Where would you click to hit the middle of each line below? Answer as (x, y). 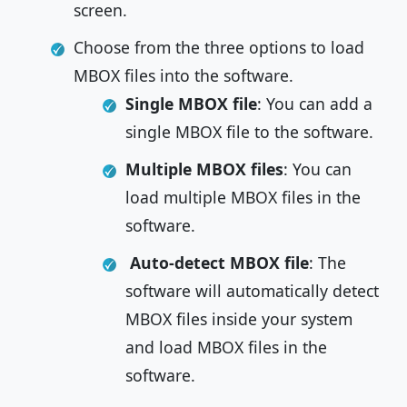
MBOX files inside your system (239, 319)
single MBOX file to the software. (249, 132)
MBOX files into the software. (184, 75)
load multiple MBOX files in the (243, 197)
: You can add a (315, 104)
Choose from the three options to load (219, 47)
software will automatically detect (252, 291)
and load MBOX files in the (226, 347)
